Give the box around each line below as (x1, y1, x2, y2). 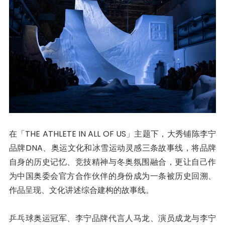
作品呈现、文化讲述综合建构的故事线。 (9, 184, 154, 196)
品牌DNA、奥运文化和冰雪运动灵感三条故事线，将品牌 (9, 142, 216, 154)
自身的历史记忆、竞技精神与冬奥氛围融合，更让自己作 (9, 156, 216, 168)
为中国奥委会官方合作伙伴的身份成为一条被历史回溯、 (9, 170, 216, 182)
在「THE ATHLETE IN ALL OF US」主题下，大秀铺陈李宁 (9, 128, 216, 140)
